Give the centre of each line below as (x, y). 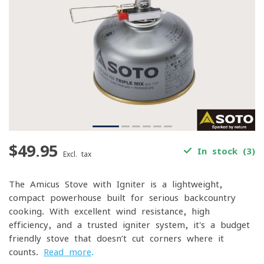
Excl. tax (77, 154)
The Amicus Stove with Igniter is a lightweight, (115, 184)
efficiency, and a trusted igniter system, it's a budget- (132, 225)
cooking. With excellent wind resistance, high (109, 211)
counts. (26, 252)
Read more (67, 252)
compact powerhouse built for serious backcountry (122, 198)
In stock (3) (224, 151)
